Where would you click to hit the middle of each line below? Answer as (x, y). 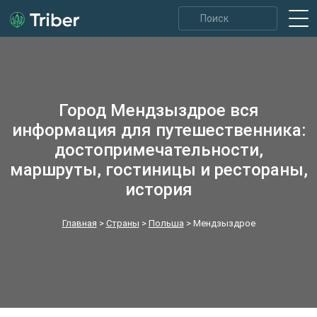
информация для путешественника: (158, 130)
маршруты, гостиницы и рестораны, (158, 170)
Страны (122, 223)
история (158, 190)
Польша (166, 223)
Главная (79, 223)
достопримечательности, (158, 150)
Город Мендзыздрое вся (158, 110)
